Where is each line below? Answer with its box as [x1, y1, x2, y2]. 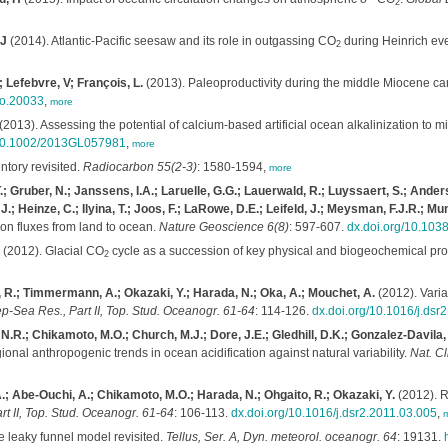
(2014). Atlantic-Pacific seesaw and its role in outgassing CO [6, 34, 336, 48]
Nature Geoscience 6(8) [158, 220, 289, 234]
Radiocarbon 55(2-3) [82, 160, 197, 174]
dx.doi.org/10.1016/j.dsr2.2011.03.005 [230, 406, 437, 420]
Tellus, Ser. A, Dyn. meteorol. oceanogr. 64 [165, 430, 397, 444]
